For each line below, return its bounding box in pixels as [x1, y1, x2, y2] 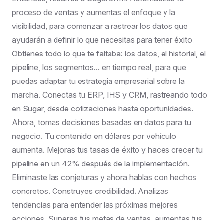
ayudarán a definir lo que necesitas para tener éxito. [12, 34, 194, 45]
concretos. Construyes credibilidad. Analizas [12, 186, 168, 196]
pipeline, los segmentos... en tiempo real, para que [12, 62, 186, 72]
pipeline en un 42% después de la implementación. [12, 158, 190, 168]
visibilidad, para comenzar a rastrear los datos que [12, 21, 188, 31]
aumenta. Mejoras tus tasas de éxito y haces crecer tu [12, 144, 203, 155]
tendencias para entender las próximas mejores [12, 199, 178, 210]
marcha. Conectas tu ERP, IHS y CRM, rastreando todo [12, 89, 207, 100]
